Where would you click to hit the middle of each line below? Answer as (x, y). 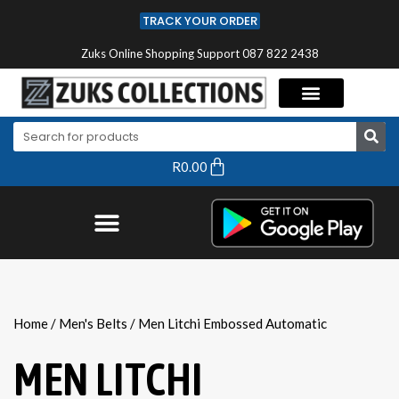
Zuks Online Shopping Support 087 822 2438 (199, 53)
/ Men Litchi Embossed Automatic (227, 324)
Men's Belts (93, 324)
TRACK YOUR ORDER (199, 21)
